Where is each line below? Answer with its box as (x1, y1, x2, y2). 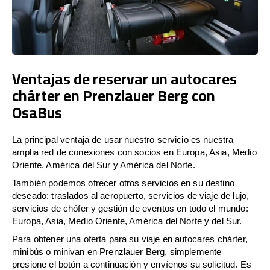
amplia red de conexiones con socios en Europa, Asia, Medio (12, 146, 257, 157)
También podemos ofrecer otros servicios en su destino (12, 177, 234, 188)
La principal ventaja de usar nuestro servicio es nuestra (12, 134, 234, 145)
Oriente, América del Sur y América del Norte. (12, 159, 195, 170)
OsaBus (12, 98, 62, 127)
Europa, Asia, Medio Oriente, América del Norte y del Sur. (12, 215, 242, 226)
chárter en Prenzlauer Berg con (12, 81, 215, 110)
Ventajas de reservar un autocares (12, 64, 237, 93)
